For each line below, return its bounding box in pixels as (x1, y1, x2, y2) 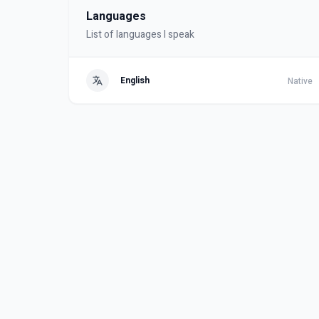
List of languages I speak (86, 27, 194, 42)
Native (288, 75, 313, 88)
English (120, 74, 150, 87)
